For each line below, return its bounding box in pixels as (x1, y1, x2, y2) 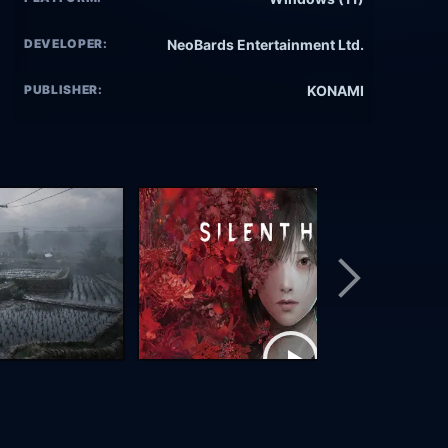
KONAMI (307, 82, 364, 100)
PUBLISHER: (24, 82, 103, 98)
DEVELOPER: (24, 36, 108, 52)
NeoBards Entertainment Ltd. (167, 36, 364, 54)
